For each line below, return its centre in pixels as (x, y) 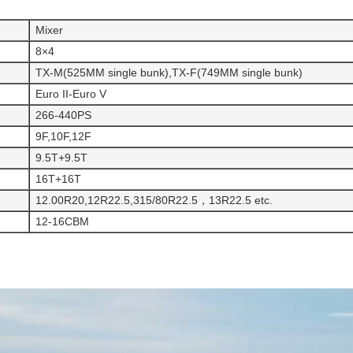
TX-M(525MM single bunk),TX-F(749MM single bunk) (169, 72)
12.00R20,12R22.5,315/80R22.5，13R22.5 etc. (154, 200)
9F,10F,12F (63, 136)
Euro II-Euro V (71, 93)
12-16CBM (62, 221)
